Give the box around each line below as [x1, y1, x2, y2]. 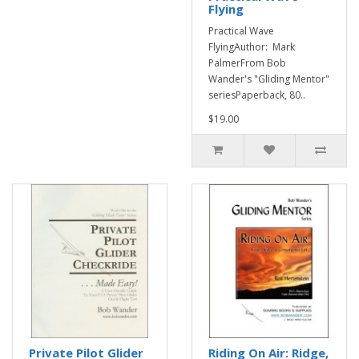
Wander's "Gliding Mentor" [208, 72, 329, 86]
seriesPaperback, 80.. [208, 88, 305, 102]
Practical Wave [208, 24, 274, 38]
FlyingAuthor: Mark [208, 40, 295, 54]
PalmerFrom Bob [208, 56, 286, 70]
